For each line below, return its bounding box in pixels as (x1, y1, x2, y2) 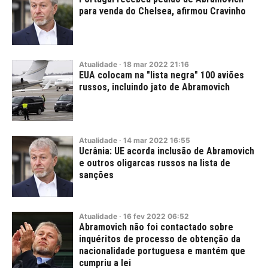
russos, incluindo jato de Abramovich (79, 81, 230, 93)
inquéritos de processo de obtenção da (79, 233, 240, 245)
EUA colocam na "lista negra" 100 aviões (79, 69, 244, 81)
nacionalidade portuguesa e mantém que (79, 245, 245, 257)
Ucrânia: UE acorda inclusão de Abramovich (79, 145, 254, 157)
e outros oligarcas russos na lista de (79, 157, 230, 169)
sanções (79, 169, 114, 181)
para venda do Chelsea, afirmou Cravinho (79, 5, 246, 17)
